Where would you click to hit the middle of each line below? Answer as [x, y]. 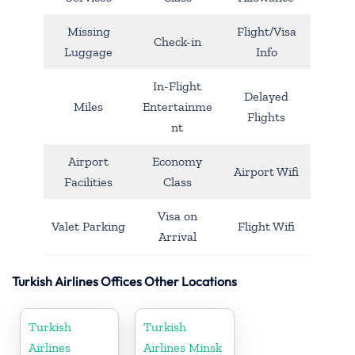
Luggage [88, 52]
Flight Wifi [266, 226]
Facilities [88, 181]
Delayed [266, 96]
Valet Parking [88, 226]
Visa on [177, 216]
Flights [266, 116]
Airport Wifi [266, 171]
